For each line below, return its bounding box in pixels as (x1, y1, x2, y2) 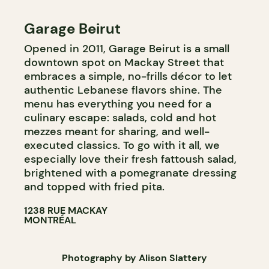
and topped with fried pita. (24, 179, 165, 194)
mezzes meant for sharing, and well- (24, 124, 210, 139)
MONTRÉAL (24, 213, 76, 226)
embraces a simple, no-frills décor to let (24, 68, 232, 83)
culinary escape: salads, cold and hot (24, 110, 216, 125)
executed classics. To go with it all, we (24, 138, 220, 153)
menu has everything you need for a (24, 96, 211, 111)
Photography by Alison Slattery (62, 251, 207, 264)
